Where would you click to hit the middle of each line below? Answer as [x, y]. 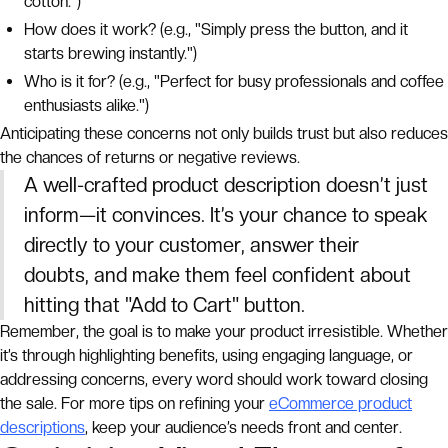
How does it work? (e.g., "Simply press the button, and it [216, 29]
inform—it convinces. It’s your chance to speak [226, 215]
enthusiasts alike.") [86, 105]
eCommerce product [340, 403]
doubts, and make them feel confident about [217, 275]
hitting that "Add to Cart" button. [164, 305]
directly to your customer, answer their [191, 245]
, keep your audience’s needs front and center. [243, 427]
